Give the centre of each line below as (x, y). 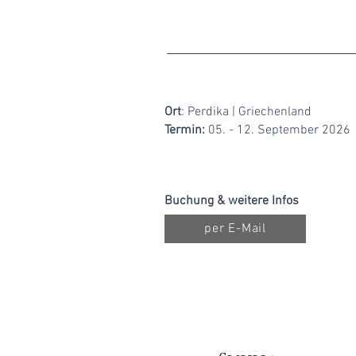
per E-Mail (235, 229)
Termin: (186, 130)
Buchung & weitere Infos (232, 201)
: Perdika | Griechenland (246, 112)
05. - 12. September (265, 130)
